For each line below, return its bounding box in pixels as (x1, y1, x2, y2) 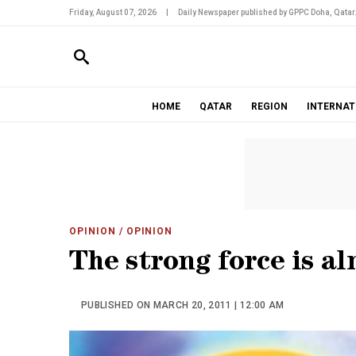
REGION (250, 101, 288, 112)
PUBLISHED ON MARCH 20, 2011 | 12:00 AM (81, 300, 284, 311)
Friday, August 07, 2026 (69, 8, 157, 17)
